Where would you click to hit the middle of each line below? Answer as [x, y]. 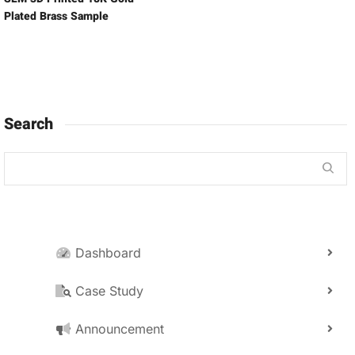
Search [29, 124]
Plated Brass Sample [56, 16]
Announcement [117, 329]
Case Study [107, 291]
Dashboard [106, 253]
